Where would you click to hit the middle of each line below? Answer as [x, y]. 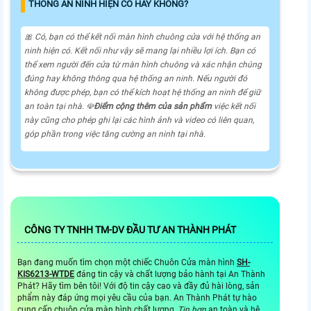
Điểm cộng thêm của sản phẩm [154, 107]
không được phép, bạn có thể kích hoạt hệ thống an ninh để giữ [142, 93]
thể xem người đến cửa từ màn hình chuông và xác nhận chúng [143, 65]
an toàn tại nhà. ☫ [59, 107]
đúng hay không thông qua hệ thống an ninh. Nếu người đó [136, 79]
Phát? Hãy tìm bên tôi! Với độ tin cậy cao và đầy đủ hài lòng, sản [138, 286]
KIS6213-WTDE [46, 275]
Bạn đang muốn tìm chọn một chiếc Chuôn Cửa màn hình [127, 263]
